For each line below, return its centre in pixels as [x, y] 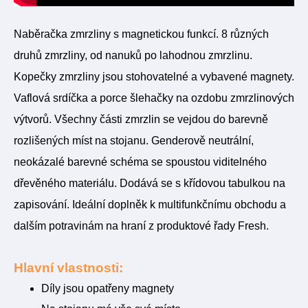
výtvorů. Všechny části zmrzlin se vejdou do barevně [141, 119]
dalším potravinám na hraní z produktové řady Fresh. [141, 226]
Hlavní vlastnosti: [68, 268]
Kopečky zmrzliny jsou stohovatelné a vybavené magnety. [154, 77]
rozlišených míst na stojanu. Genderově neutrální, [134, 141]
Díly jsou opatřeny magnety [108, 288]
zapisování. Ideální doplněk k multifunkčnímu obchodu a [150, 205]
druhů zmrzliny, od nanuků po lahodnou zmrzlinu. [133, 55]
